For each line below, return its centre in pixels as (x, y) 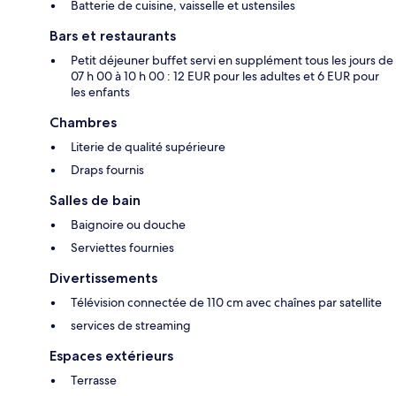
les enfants (100, 92)
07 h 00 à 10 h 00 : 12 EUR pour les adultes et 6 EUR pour (225, 76)
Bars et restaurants (113, 36)
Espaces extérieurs (111, 356)
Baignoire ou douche (128, 225)
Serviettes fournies (122, 248)
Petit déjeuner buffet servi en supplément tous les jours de (232, 61)
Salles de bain (95, 201)
